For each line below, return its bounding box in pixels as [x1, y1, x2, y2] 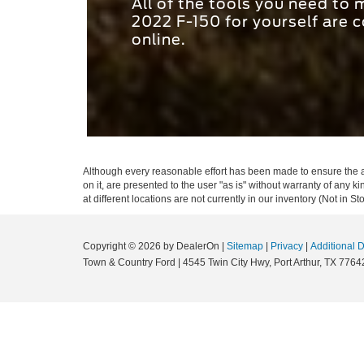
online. [132, 31, 186, 49]
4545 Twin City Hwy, [180, 257, 271, 269]
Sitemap [227, 240, 263, 253]
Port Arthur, [271, 257, 322, 269]
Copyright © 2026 [83, 240, 163, 253]
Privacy [271, 240, 303, 253]
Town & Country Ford [83, 257, 175, 269]
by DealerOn [163, 240, 219, 253]
